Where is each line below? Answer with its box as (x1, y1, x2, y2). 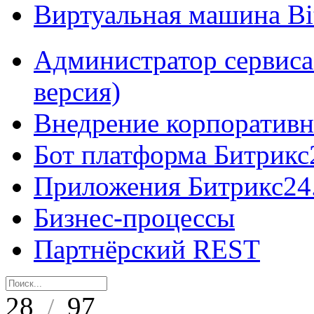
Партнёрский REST (34, 234, 260, 264)
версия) (34, 76, 121, 107)
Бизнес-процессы (34, 203, 235, 233)
